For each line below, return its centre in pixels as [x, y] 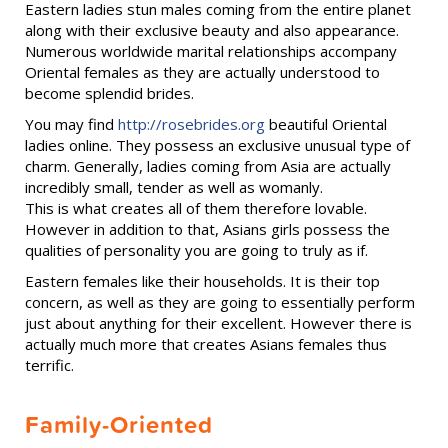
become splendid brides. [109, 93]
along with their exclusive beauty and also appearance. [212, 30]
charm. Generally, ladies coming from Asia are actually [208, 166]
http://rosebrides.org [191, 124]
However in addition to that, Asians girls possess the [207, 229]
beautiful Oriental [326, 124]
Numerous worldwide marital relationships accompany [211, 51]
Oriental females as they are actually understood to [202, 72]
